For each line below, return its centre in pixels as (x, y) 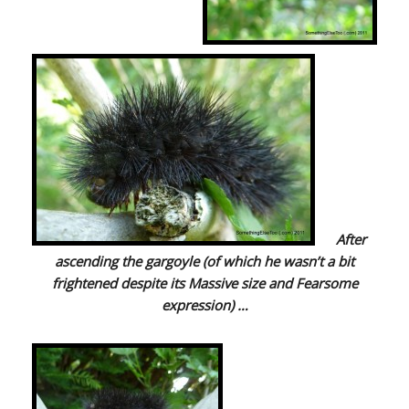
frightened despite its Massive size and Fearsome (204, 283)
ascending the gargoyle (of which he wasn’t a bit (204, 262)
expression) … (204, 305)
